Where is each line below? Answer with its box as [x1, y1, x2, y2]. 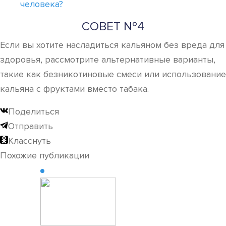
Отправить [8, 121, 53, 132]
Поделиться [8, 106, 59, 117]
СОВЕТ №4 [82, 19, 144, 34]
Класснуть [8, 135, 51, 146]
